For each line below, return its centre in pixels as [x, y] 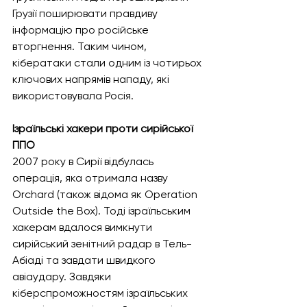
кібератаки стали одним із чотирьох [108, 63]
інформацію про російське [82, 30]
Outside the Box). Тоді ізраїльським [103, 211]
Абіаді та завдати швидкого [85, 260]
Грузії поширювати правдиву [86, 13]
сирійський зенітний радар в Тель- [102, 244]
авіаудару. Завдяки [63, 277]
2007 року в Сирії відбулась [84, 161]
